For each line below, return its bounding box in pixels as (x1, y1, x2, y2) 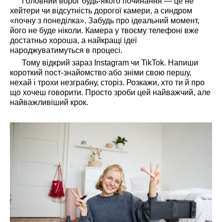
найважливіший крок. (10, 98, 88, 107)
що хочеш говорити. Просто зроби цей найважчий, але (10, 88, 211, 97)
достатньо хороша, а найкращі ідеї (10, 36, 137, 45)
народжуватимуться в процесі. (10, 46, 122, 55)
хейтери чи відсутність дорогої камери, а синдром (10, 6, 192, 15)
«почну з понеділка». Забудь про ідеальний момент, (10, 16, 199, 25)
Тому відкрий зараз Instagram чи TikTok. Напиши (10, 58, 198, 67)
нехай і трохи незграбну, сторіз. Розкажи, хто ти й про (10, 78, 205, 87)
